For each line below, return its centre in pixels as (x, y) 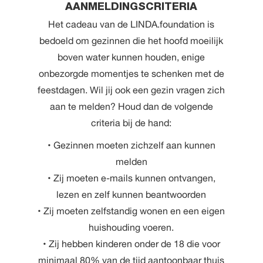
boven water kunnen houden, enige (131, 57)
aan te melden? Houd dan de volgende (131, 107)
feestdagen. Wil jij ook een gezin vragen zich (131, 90)
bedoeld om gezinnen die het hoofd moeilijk (131, 41)
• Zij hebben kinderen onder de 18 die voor (131, 244)
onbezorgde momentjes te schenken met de (131, 74)
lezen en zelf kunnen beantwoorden (131, 195)
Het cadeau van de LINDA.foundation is (131, 24)
